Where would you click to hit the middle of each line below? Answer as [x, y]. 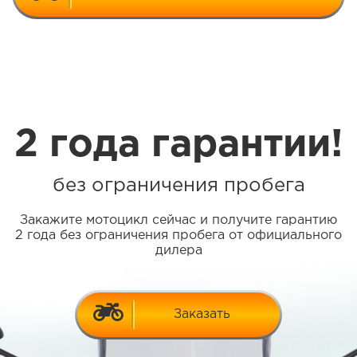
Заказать [202, 315]
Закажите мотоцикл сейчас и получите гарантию [178, 220]
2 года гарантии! [178, 145]
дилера [178, 250]
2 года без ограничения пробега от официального [178, 235]
